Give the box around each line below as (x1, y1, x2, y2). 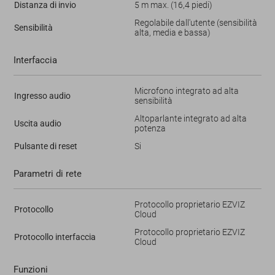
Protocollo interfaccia (14, 231, 96, 242)
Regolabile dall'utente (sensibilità (134, 17, 257, 28)
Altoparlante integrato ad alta (134, 113, 247, 123)
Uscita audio (14, 118, 61, 128)
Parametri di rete (13, 168, 82, 179)
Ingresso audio (14, 90, 71, 101)
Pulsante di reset (14, 141, 77, 151)
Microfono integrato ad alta (134, 85, 239, 96)
